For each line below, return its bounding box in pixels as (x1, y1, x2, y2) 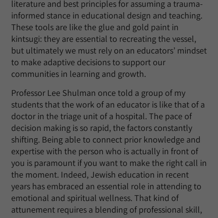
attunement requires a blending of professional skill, (11, 204, 202, 215)
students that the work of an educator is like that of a (11, 99, 205, 110)
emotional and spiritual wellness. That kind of (11, 192, 179, 203)
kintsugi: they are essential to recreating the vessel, (11, 33, 196, 44)
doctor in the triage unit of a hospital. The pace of (11, 110, 192, 122)
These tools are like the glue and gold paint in (11, 21, 179, 33)
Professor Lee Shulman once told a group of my (11, 87, 185, 98)
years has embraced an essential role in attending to (11, 181, 201, 192)
